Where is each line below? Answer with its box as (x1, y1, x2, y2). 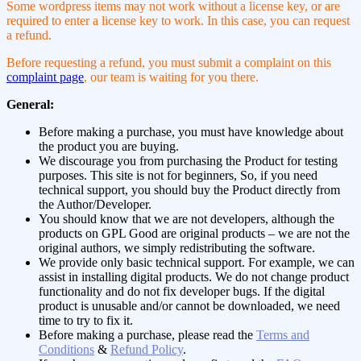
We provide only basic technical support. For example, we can (39, 255, 355, 269)
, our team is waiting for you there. (84, 69, 259, 84)
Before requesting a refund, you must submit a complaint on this (6, 55, 331, 69)
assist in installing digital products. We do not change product (39, 269, 349, 284)
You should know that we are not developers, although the (39, 211, 334, 226)
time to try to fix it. (39, 313, 133, 327)
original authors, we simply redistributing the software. (39, 240, 315, 255)
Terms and (256, 327, 309, 342)
